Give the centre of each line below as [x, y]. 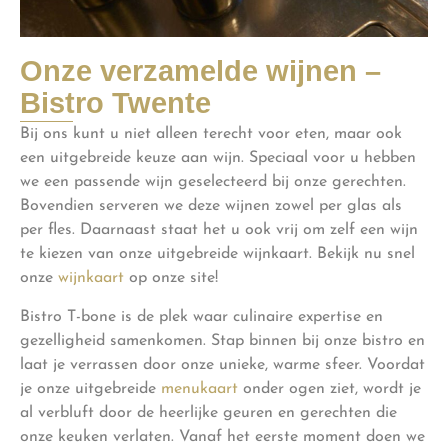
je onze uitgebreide [90, 388]
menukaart [199, 388]
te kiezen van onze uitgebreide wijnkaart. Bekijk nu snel [217, 254]
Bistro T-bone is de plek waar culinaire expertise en [201, 316]
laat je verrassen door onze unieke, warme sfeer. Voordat [222, 364]
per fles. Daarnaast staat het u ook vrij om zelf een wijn [219, 230]
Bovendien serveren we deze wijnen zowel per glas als [211, 206]
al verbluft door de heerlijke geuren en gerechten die [208, 412]
